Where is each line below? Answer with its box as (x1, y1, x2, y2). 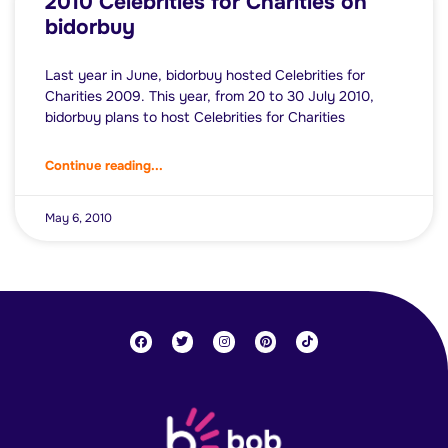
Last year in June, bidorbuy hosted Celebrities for (45, 66, 365, 85)
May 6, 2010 (45, 210, 112, 227)
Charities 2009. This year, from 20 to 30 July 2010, (45, 87, 374, 106)
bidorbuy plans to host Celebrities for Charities (45, 108, 345, 127)
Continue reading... (45, 157, 163, 175)
